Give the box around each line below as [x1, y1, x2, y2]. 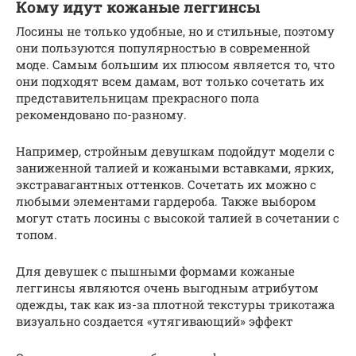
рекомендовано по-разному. [16, 106, 187, 122]
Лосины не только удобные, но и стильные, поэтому [16, 22, 335, 39]
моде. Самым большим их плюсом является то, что [16, 56, 335, 72]
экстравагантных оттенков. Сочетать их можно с [16, 176, 316, 192]
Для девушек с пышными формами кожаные [16, 262, 295, 279]
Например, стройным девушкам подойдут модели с [16, 142, 335, 159]
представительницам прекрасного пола [16, 89, 259, 106]
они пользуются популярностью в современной [16, 39, 310, 56]
